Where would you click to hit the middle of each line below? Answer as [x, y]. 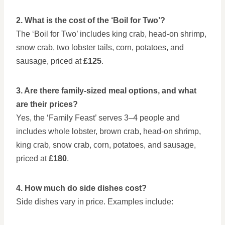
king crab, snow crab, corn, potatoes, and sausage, [106, 145]
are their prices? [47, 104]
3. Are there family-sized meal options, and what [106, 91]
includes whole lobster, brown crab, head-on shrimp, [108, 131]
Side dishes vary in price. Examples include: [95, 202]
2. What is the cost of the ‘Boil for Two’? [91, 20]
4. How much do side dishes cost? [81, 188]
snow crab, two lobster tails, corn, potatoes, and [100, 47]
